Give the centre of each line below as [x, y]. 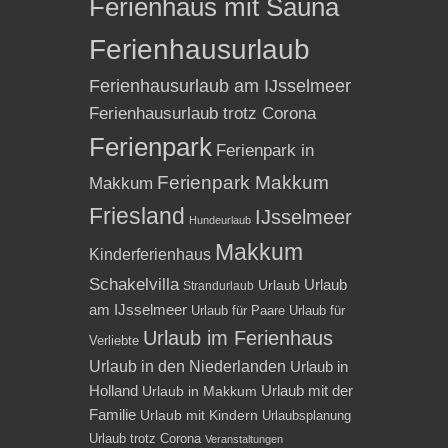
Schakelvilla [134, 283]
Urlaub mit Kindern [199, 414]
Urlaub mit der [307, 390]
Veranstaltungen [244, 438]
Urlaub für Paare [238, 310]
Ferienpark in [265, 150]
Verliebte [114, 340]
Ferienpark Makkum [243, 182]
